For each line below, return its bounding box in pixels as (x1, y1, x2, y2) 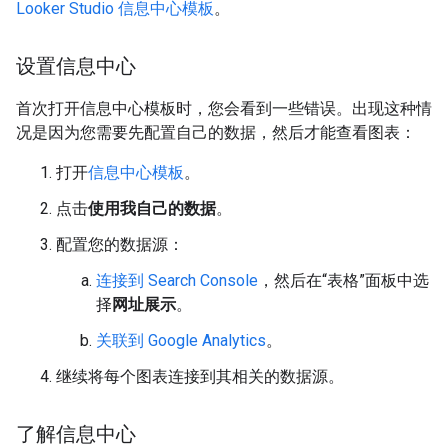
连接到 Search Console (96, 271, 258, 290)
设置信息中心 (16, 54, 136, 79)
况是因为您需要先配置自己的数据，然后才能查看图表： (16, 123, 416, 142)
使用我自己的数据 (88, 199, 216, 218)
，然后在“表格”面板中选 (258, 271, 429, 290)
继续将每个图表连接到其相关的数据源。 (56, 367, 344, 386)
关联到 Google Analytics (96, 331, 266, 350)
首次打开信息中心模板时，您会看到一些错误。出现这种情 (16, 99, 432, 118)
